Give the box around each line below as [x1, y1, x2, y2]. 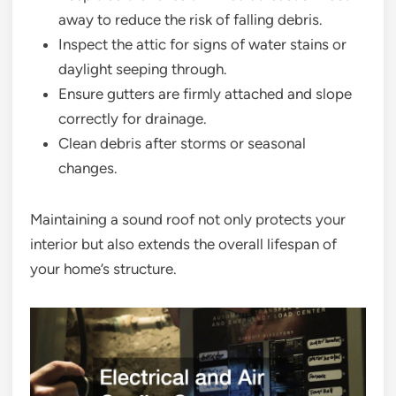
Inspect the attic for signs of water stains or [58, 34, 346, 53]
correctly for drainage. [58, 109, 207, 127]
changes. [58, 158, 118, 177]
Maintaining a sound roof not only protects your [30, 209, 346, 228]
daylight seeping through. [58, 59, 227, 78]
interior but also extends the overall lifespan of [30, 234, 337, 253]
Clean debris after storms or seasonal [58, 133, 306, 152]
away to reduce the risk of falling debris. [58, 10, 323, 28]
